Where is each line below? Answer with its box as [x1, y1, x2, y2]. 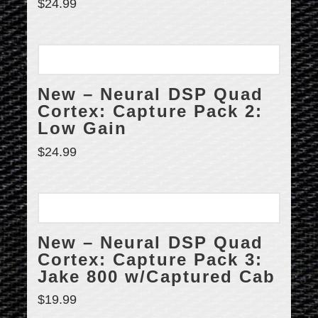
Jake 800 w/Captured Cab [38, 267, 275, 286]
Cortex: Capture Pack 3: [38, 250, 263, 269]
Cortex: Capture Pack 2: [38, 102, 263, 121]
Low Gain [38, 119, 128, 138]
